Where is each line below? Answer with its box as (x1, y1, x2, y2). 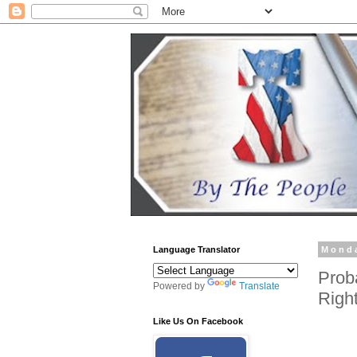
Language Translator (153, 245, 240, 254)
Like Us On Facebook (153, 316, 243, 326)
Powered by (153, 280, 207, 292)
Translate (239, 280, 280, 292)
